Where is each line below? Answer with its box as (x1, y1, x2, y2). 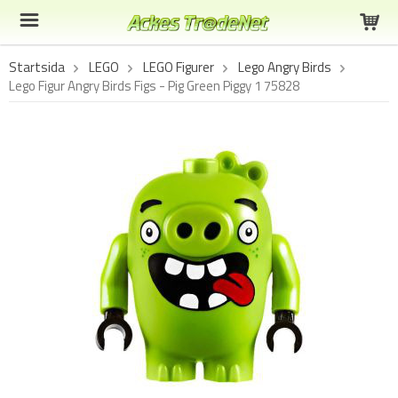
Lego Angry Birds (238, 57, 331, 77)
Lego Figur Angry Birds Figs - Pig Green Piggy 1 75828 (9, 76, 299, 96)
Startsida (9, 57, 65, 77)
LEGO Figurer (143, 57, 214, 77)
